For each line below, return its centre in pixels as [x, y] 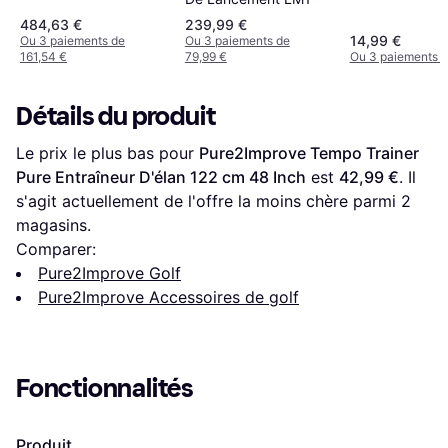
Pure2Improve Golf [109, 272]
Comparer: [56, 248]
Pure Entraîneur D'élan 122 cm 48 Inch [161, 176]
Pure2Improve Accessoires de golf [168, 296]
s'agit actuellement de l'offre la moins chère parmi [208, 200]
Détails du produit [116, 116]
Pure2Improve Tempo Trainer [309, 152]
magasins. [53, 224]
